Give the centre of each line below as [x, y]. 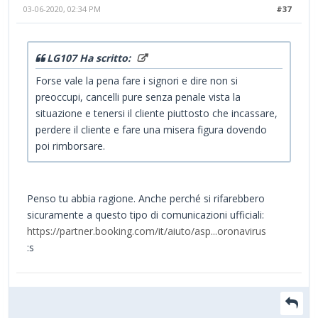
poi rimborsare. [70, 146]
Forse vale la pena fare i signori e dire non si [137, 81]
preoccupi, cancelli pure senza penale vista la [138, 97]
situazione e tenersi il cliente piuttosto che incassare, [157, 114]
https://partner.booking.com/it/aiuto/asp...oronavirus [147, 231]
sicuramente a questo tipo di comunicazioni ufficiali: [146, 215]
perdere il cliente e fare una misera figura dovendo [151, 130]
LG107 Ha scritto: [90, 58]
